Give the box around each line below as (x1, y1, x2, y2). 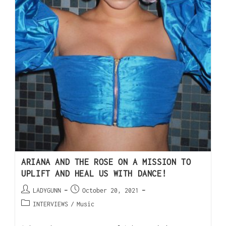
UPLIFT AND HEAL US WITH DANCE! (21, 169, 167, 179)
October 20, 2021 (82, 187, 139, 195)
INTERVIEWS (33, 200, 69, 208)
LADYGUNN (33, 187, 62, 195)
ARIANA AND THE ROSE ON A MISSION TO (21, 157, 191, 167)
